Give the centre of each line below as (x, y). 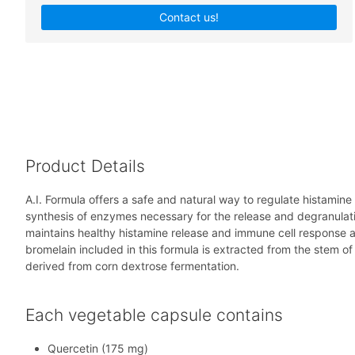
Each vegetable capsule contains (154, 315)
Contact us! (189, 17)
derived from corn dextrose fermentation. (132, 266)
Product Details (85, 166)
